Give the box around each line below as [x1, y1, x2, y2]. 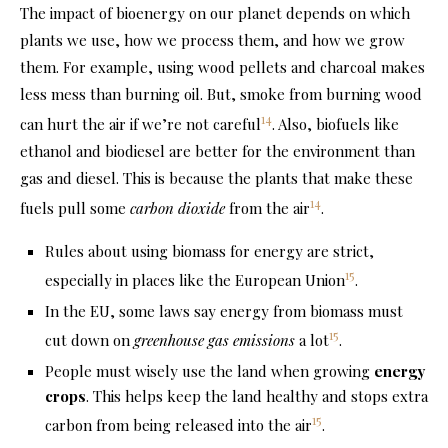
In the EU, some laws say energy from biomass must [45, 301, 403, 322]
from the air [225, 198, 310, 219]
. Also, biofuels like [272, 114, 399, 135]
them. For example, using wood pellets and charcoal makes [20, 57, 425, 78]
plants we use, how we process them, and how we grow [20, 30, 405, 51]
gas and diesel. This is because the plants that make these [20, 168, 413, 189]
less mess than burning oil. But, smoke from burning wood [20, 84, 422, 105]
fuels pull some [20, 198, 130, 219]
